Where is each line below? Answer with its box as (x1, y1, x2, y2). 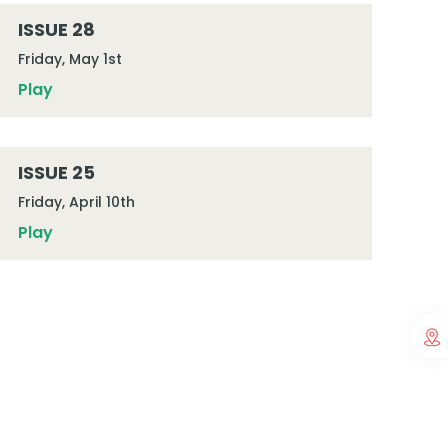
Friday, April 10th (17, 192, 135, 212)
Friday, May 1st (17, 49, 122, 69)
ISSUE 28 (17, 17, 95, 42)
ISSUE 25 (17, 160, 95, 185)
